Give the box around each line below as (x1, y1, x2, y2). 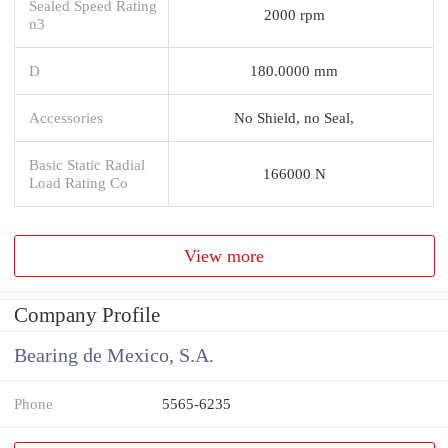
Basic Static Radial (29, 155, 145, 173)
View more (184, 245, 265, 266)
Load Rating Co (29, 173, 128, 191)
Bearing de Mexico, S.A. (14, 345, 214, 367)
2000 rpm (263, 5, 325, 23)
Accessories (29, 108, 103, 126)
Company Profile (14, 303, 160, 328)
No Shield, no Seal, (234, 108, 354, 126)
